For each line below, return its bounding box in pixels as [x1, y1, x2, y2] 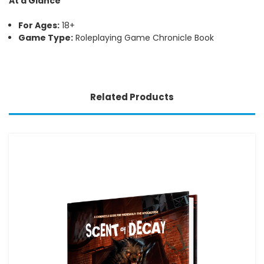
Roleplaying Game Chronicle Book [73, 31, 214, 44]
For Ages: [18, 19, 60, 31]
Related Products [90, 90, 174, 103]
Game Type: [18, 31, 74, 44]
